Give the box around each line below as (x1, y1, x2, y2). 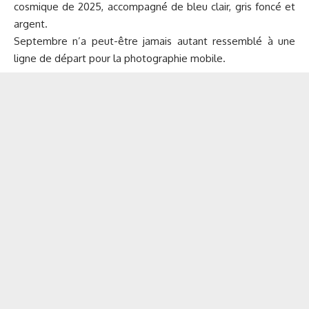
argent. (14, 17, 48, 31)
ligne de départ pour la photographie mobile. (14, 52, 226, 66)
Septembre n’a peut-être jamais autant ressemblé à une (14, 34, 295, 48)
